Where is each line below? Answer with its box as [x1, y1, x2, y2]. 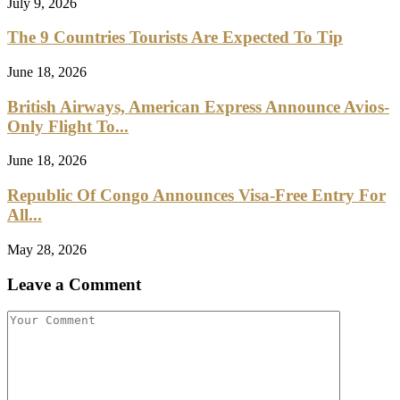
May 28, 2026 [7, 241, 87, 257]
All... [7, 205, 42, 225]
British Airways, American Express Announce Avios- [7, 96, 389, 116]
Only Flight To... [7, 116, 129, 136]
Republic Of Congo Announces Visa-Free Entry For [7, 186, 386, 205]
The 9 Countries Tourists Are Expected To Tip [7, 28, 343, 47]
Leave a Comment [7, 274, 141, 294]
